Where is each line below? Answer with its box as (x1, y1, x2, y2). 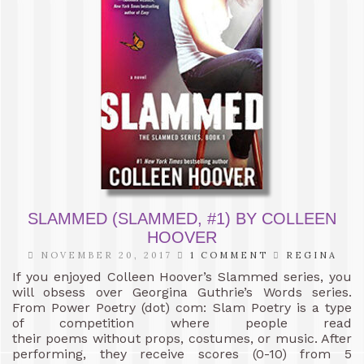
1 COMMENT (189, 249, 268, 261)
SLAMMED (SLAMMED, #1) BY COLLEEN (28, 209, 336, 227)
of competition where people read (12, 314, 352, 331)
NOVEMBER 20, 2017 (35, 249, 177, 261)
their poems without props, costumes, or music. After (12, 330, 352, 346)
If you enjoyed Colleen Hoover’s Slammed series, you (12, 268, 352, 284)
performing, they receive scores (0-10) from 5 (12, 345, 352, 362)
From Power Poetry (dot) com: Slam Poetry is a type (12, 299, 352, 315)
